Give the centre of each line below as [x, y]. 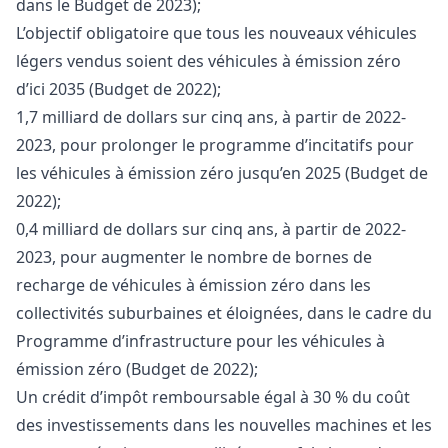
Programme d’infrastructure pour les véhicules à [200, 340]
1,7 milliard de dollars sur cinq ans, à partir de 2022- [211, 116]
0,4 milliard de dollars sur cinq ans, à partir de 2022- [211, 228]
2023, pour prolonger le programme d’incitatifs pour [215, 144]
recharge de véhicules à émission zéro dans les [193, 284]
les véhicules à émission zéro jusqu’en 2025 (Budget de [222, 172]
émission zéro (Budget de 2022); [137, 368]
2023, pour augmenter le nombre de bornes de [194, 256]
